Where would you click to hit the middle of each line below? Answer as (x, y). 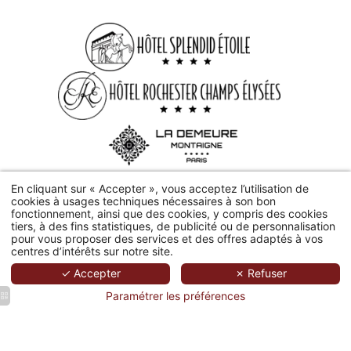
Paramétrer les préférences (175, 296)
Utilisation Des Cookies (223, 239)
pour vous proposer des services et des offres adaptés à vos (167, 238)
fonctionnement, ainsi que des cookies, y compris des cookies (169, 213)
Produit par (234, 219)
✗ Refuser (261, 273)
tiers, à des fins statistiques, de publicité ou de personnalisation (173, 226)
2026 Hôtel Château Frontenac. (101, 219)
